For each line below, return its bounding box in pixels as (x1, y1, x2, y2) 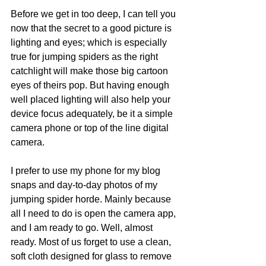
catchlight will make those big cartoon (11, 66, 170, 76)
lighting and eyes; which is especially (11, 37, 169, 47)
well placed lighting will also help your (11, 94, 173, 104)
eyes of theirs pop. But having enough (11, 80, 172, 90)
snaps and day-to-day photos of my (11, 180, 160, 190)
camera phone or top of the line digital (11, 123, 171, 133)
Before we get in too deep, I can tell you (11, 9, 178, 19)
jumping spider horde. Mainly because (11, 194, 173, 204)
